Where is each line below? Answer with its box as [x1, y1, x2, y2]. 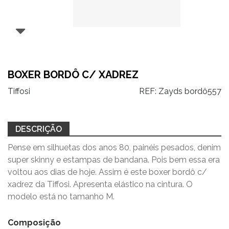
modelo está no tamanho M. [8, 192, 114, 201]
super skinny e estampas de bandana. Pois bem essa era [8, 155, 220, 165]
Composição [8, 218, 61, 227]
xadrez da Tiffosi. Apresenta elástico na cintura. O [8, 179, 193, 189]
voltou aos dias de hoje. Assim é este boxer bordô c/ [8, 167, 207, 177]
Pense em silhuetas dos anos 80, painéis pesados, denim [8, 143, 221, 152]
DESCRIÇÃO [15, 124, 62, 134]
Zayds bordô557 [158, 86, 221, 96]
